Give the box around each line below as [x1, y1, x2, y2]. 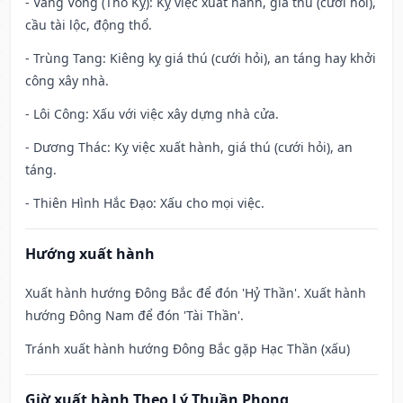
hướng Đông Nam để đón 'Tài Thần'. [25, 307, 244, 325]
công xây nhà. [25, 72, 109, 90]
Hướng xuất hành [25, 244, 155, 264]
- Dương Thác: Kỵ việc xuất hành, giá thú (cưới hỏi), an [25, 139, 353, 157]
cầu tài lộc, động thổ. [25, 16, 152, 34]
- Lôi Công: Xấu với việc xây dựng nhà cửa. [25, 105, 279, 123]
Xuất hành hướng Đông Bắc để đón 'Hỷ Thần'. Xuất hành [25, 284, 366, 302]
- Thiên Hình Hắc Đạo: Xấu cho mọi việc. [25, 194, 264, 212]
